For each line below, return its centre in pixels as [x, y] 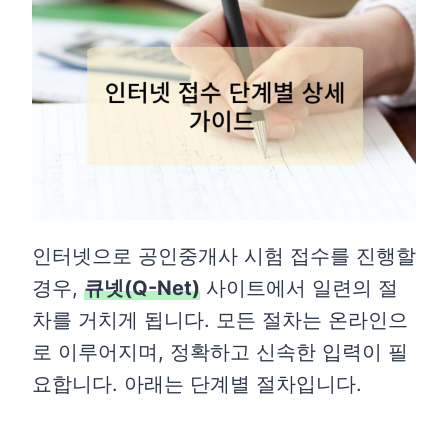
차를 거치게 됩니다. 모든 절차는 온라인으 [220, 319]
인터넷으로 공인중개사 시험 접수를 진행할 [224, 255]
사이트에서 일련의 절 [299, 287]
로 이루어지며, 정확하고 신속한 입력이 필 [220, 351]
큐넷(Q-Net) [142, 287]
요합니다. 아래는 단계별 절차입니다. [197, 383]
